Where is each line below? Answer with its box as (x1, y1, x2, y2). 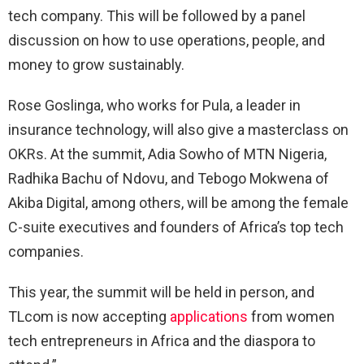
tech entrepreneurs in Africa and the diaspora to (8, 332, 315, 350)
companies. (8, 243, 84, 261)
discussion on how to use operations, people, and (8, 32, 325, 50)
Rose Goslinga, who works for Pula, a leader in (8, 97, 301, 115)
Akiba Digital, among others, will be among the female (8, 194, 349, 212)
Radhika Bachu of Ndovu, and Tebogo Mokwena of (8, 170, 329, 188)
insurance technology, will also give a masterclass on (8, 121, 349, 139)
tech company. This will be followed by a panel (8, 7, 305, 25)
